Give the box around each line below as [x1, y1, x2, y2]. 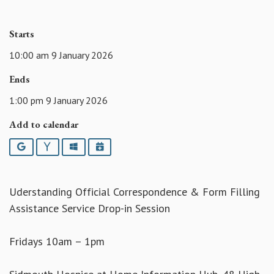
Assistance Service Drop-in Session [9, 201, 170, 216]
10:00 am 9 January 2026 [9, 48, 113, 61]
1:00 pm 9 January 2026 [9, 94, 108, 106]
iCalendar [103, 140, 141, 152]
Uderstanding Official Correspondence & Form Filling [9, 185, 260, 199]
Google [24, 140, 54, 152]
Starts [9, 28, 34, 41]
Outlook [76, 140, 109, 152]
